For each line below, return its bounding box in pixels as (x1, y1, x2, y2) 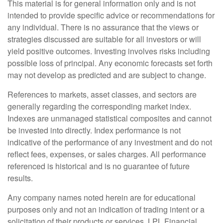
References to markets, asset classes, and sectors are (7, 89, 197, 101)
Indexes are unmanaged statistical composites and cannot (7, 112, 212, 124)
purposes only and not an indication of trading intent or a (7, 204, 205, 216)
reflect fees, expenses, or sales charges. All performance (7, 148, 206, 160)
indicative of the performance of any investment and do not (7, 136, 212, 148)
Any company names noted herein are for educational (7, 192, 196, 204)
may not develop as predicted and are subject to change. (7, 69, 208, 81)
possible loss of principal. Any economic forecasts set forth (7, 57, 213, 69)
